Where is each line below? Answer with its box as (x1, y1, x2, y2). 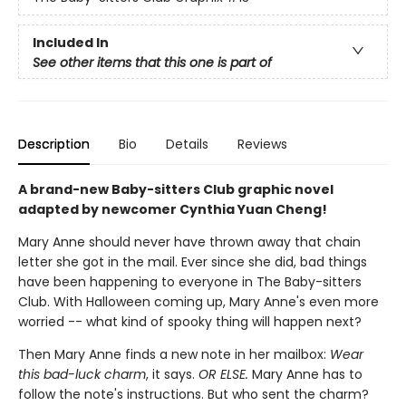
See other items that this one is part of (33, 53, 272, 72)
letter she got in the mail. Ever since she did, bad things (18, 253, 367, 271)
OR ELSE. (198, 365, 248, 383)
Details (166, 135, 208, 153)
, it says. (146, 365, 198, 383)
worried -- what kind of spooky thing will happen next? (18, 313, 362, 331)
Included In (33, 33, 109, 52)
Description (18, 135, 90, 153)
